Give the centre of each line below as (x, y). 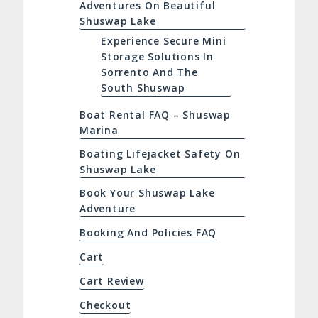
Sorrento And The (149, 72)
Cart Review (111, 281)
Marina (99, 131)
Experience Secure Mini (163, 41)
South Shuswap (143, 88)
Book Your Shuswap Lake (147, 193)
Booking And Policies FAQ (148, 233)
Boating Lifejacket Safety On (160, 154)
